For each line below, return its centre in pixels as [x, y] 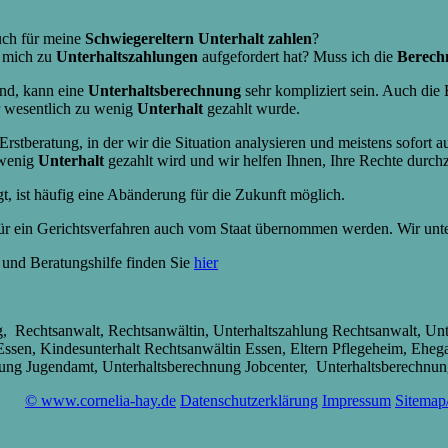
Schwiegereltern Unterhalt [174, 38]
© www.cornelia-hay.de [100, 400]
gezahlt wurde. [251, 108]
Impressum [356, 400]
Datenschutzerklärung [248, 400]
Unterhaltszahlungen [127, 56]
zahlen [290, 38]
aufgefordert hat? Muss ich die [297, 56]
